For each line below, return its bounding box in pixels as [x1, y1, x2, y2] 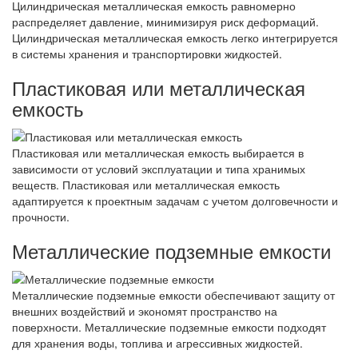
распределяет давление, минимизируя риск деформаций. [12, 13, 319, 30]
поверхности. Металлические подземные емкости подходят [12, 319, 326, 336]
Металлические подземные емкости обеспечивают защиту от [12, 287, 335, 304]
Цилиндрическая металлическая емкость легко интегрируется [12, 29, 338, 46]
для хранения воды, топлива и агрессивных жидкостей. [12, 335, 303, 352]
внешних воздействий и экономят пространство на [12, 303, 277, 320]
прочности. [12, 209, 70, 225]
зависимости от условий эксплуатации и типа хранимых [12, 161, 305, 177]
